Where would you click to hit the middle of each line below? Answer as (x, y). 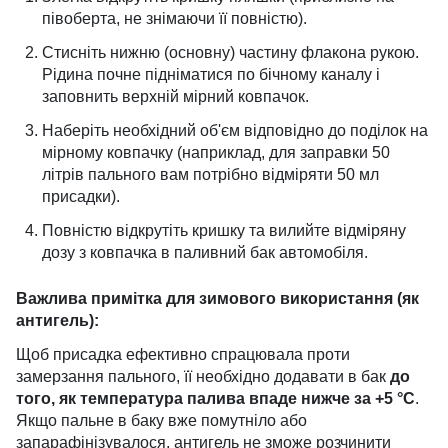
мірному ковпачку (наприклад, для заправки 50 (216, 152)
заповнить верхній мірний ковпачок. (175, 96)
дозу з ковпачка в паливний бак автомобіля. (205, 252)
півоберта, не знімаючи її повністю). (174, 18)
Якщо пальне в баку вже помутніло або (161, 420)
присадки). (81, 196)
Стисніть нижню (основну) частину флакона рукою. (230, 52)
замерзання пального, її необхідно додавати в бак (203, 376)
